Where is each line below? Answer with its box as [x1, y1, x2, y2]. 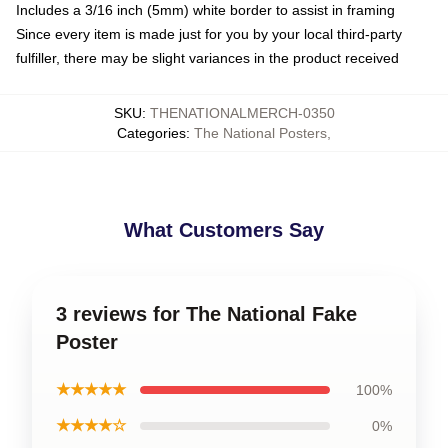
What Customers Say [124, 218, 324, 241]
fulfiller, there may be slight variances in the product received [16, 49, 399, 66]
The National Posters [194, 124, 327, 141]
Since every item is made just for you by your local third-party [16, 25, 402, 42]
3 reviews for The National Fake [56, 302, 357, 325]
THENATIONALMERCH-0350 [149, 104, 335, 121]
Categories [117, 124, 186, 141]
